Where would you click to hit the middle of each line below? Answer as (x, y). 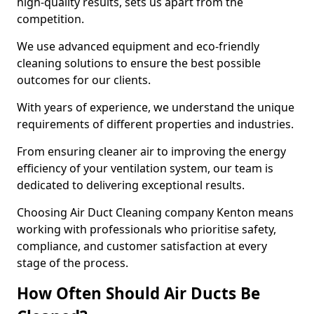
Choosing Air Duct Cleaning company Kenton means (155, 212)
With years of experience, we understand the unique (156, 107)
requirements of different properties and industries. (157, 124)
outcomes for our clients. (84, 80)
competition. (52, 19)
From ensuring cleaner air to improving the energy (151, 151)
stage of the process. (73, 263)
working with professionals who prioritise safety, (146, 229)
